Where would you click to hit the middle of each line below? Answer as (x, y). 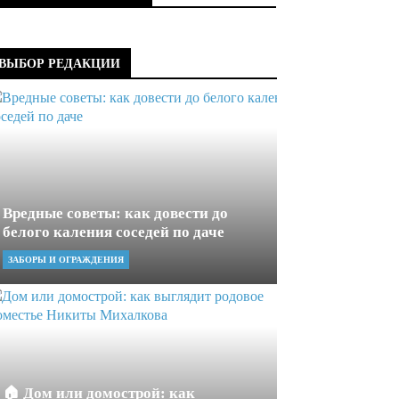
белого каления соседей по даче (114, 232)
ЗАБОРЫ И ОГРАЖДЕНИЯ (66, 260)
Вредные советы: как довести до (115, 213)
